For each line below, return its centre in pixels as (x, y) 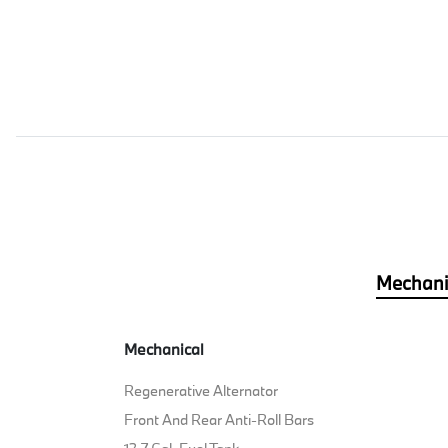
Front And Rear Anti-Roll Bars (219, 419)
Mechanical (164, 348)
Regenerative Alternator (201, 390)
